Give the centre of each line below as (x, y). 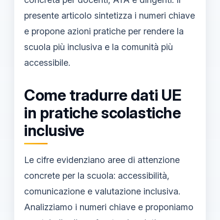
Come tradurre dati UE (103, 95)
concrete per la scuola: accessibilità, (97, 175)
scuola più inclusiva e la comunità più (98, 47)
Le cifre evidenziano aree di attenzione (102, 160)
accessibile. (47, 63)
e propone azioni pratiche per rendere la (104, 31)
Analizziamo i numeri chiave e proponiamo (109, 207)
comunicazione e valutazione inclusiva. (102, 191)
